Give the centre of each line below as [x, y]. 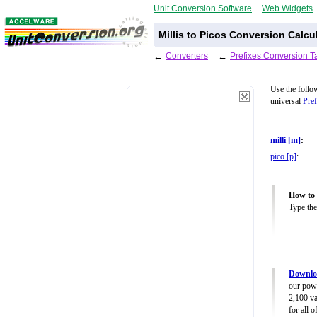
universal [287, 102]
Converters [187, 56]
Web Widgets [287, 8]
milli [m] [286, 141]
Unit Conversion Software [203, 8]
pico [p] [283, 157]
